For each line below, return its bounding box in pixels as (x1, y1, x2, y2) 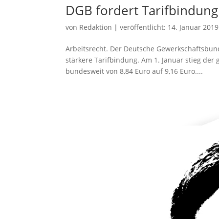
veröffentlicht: (120, 22, 168, 32)
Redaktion (79, 22, 112, 32)
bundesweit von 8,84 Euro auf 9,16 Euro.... (66, 66, 203, 76)
